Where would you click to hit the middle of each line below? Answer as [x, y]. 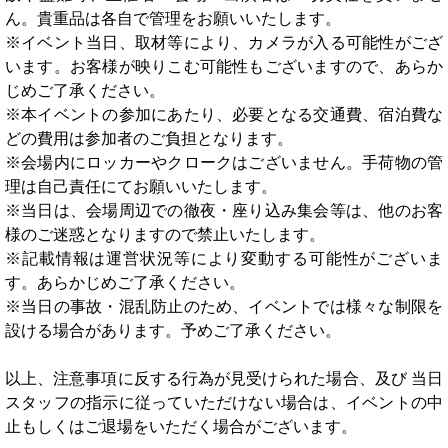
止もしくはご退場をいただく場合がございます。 [181, 426]
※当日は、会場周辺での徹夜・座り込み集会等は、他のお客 [224, 210]
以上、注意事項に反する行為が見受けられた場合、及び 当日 [224, 378]
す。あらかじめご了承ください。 [125, 282]
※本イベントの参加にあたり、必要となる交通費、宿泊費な [224, 114]
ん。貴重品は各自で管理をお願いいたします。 [173, 18]
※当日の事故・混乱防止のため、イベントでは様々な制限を [224, 306]
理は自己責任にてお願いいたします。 [141, 186]
